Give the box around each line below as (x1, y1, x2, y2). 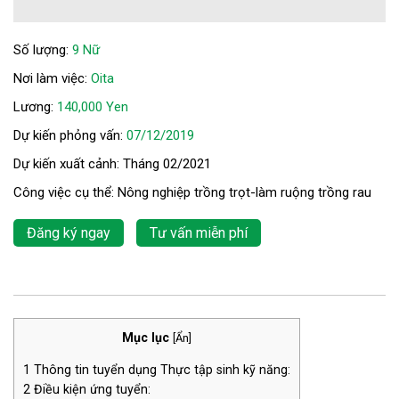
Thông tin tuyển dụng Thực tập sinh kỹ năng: (30, 362, 290, 377)
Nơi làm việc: (13, 69, 91, 86)
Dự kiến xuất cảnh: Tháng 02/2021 (13, 155, 211, 172)
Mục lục (122, 330, 169, 345)
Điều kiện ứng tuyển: (30, 381, 151, 396)
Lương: (13, 98, 57, 115)
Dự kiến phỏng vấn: (13, 126, 126, 143)
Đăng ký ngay (27, 224, 110, 241)
